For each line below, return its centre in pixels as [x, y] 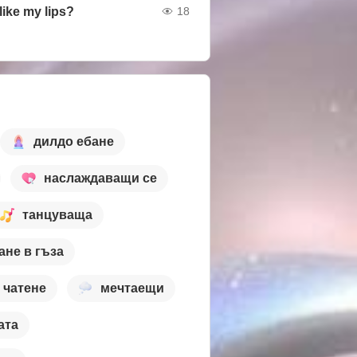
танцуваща [57, 215]
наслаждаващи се [100, 178]
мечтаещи [132, 288]
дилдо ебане [74, 142]
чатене [25, 288]
